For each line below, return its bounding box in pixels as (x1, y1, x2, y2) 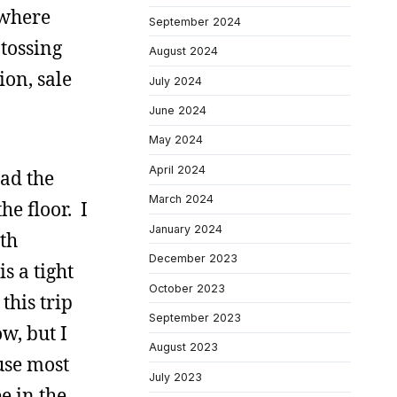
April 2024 (149, 162, 206, 176)
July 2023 (149, 370, 202, 384)
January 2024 (149, 222, 222, 236)
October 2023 (149, 281, 225, 295)
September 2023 (149, 311, 241, 324)
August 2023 (149, 340, 218, 354)
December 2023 (149, 252, 237, 266)
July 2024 (149, 74, 202, 88)
